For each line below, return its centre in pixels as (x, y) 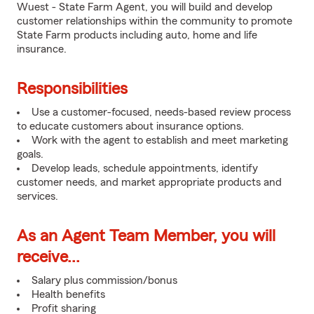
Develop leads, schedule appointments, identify (145, 168)
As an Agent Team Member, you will (146, 236)
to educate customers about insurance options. (130, 126)
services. (37, 196)
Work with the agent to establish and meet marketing (160, 140)
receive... (48, 257)
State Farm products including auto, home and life (137, 35)
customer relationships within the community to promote (155, 21)
